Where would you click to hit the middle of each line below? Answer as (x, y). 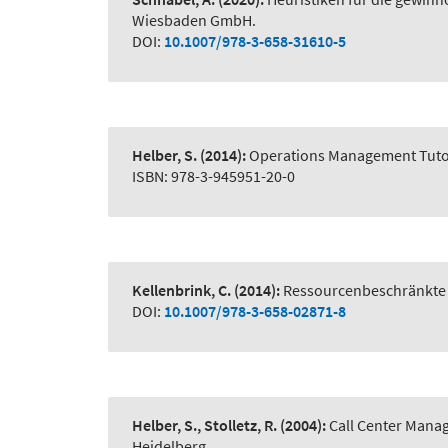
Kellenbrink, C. (181, 290)
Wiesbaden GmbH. (194, 20)
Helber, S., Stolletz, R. (204, 425)
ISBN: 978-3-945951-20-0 (213, 176)
